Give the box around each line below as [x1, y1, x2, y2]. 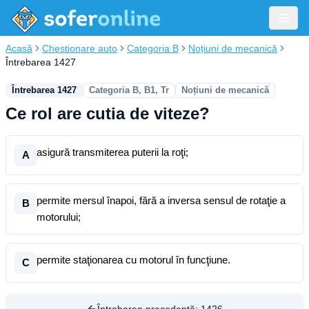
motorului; [37, 211, 81, 223]
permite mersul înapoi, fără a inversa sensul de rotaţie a [37, 195, 286, 206]
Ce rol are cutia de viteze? [6, 104, 210, 123]
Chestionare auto [42, 43, 117, 54]
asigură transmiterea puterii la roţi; [37, 146, 188, 158]
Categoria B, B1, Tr [89, 85, 169, 95]
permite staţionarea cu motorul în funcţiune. [37, 254, 230, 266]
